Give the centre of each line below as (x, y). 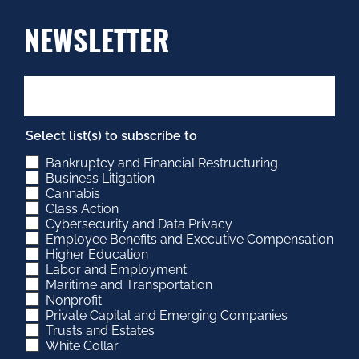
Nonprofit (74, 301)
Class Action (82, 209)
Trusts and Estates (100, 331)
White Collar (82, 346)
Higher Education (97, 255)
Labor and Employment (116, 270)
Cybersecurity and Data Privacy (139, 224)
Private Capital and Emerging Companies (167, 316)
